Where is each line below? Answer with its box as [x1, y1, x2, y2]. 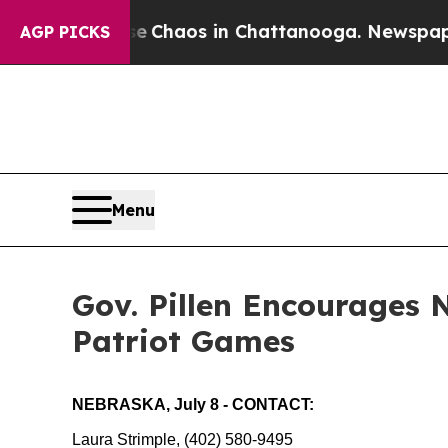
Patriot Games [72, 322, 295, 361]
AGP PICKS [20, 22, 110, 42]
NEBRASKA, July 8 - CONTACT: [72, 396, 314, 414]
